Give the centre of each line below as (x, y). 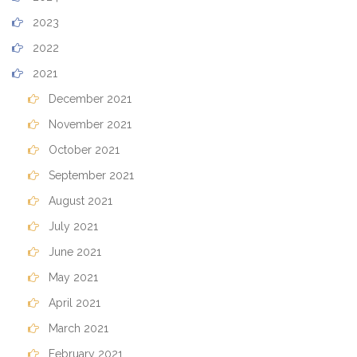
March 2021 (77, 328)
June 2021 (73, 252)
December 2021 (88, 99)
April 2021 (73, 303)
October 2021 (82, 150)
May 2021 (72, 277)
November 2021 (88, 124)
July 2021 (72, 226)
